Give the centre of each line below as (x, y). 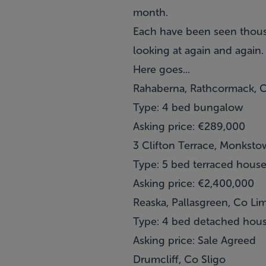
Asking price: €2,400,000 (194, 183)
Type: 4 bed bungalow (188, 107)
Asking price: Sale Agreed (194, 240)
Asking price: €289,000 (189, 126)
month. (151, 12)
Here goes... (161, 69)
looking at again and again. (198, 50)
